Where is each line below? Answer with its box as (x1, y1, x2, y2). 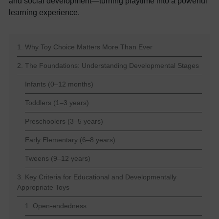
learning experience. (9, 7, 84, 17)
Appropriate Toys (17, 183, 69, 191)
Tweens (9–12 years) (25, 154, 90, 162)
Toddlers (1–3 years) (25, 98, 89, 107)
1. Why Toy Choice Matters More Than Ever (17, 43, 153, 51)
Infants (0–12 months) (25, 80, 93, 88)
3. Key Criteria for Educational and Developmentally (17, 173, 176, 181)
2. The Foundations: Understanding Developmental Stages (17, 61, 199, 69)
